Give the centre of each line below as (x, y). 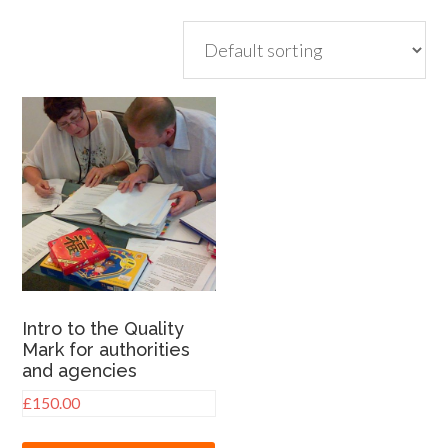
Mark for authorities (106, 349)
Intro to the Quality (103, 328)
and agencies (80, 370)
